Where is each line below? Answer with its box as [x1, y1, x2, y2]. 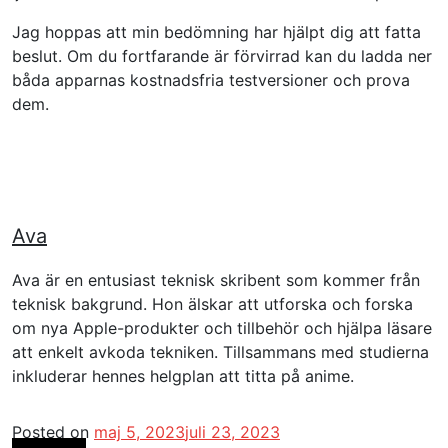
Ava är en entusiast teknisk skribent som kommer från [12, 270, 420, 291]
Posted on [12, 422, 94, 443]
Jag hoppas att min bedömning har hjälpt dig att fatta [12, 22, 421, 43]
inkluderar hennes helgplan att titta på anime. [12, 366, 354, 387]
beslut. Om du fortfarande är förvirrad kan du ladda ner [12, 46, 432, 67]
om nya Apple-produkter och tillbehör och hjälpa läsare [12, 318, 432, 339]
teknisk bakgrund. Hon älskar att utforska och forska [12, 294, 413, 315]
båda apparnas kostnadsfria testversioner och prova [12, 70, 410, 91]
